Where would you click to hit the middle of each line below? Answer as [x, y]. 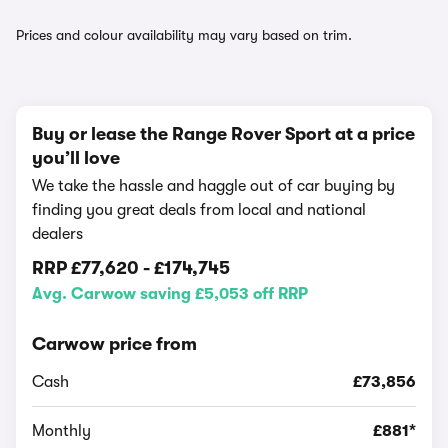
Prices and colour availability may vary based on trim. [184, 35]
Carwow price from [114, 344]
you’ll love [76, 158]
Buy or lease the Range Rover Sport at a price [223, 134]
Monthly [61, 431]
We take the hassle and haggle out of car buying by [213, 186]
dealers [57, 234]
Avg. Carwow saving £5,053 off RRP [170, 294]
